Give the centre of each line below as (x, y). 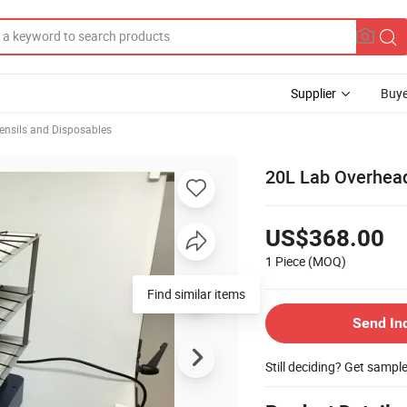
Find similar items (196, 293)
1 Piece (285, 261)
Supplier (313, 93)
